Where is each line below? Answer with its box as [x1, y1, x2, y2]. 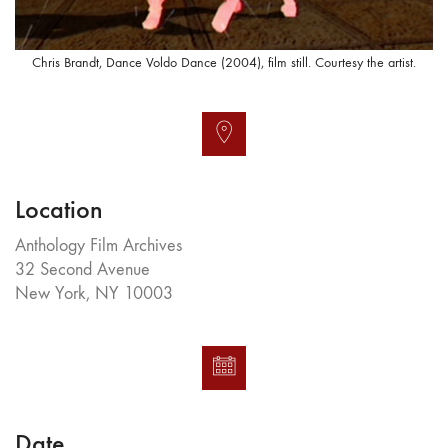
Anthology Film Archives [15, 234, 182, 256]
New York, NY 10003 [15, 282, 173, 304]
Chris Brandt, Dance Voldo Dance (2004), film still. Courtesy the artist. [32, 54, 416, 72]
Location [15, 194, 103, 226]
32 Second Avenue [15, 258, 150, 280]
